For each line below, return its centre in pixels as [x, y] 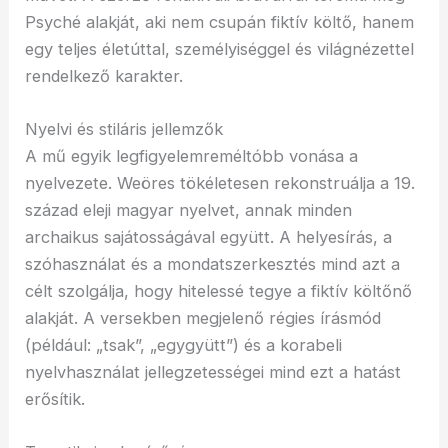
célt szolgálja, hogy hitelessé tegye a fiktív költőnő [219, 291]
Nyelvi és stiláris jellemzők [124, 129]
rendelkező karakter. [104, 75]
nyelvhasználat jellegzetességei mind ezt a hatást [213, 372]
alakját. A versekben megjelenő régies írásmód [203, 318]
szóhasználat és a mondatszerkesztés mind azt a [213, 264]
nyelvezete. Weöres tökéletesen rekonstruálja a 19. [220, 183]
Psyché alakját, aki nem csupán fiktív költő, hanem [220, 21]
